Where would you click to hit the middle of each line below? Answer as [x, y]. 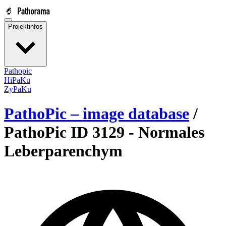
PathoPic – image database [97, 114]
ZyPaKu [18, 89]
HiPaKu [17, 80]
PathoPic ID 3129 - [71, 132]
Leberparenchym [63, 151]
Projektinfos [25, 26]
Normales [171, 132]
